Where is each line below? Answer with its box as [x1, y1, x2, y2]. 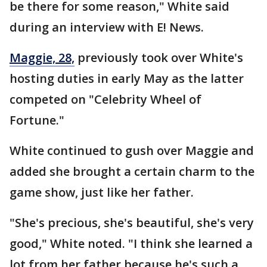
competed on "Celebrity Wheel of [10, 91, 201, 107]
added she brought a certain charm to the [10, 163, 254, 179]
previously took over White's [74, 49, 243, 66]
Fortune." [10, 111, 64, 128]
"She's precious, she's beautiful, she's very [10, 214, 254, 231]
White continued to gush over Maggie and [10, 142, 254, 159]
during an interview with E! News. [10, 18, 207, 35]
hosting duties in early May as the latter [10, 70, 244, 86]
